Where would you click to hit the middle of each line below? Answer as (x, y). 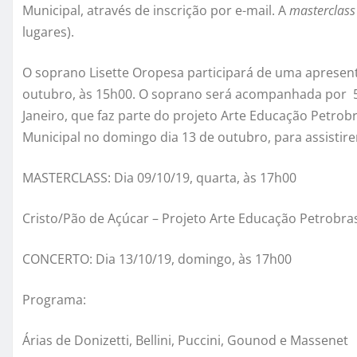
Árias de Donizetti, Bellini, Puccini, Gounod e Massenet (185, 340)
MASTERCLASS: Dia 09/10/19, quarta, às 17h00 (159, 177)
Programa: (54, 299)
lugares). (48, 31)
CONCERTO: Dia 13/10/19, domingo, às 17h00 (157, 259)
